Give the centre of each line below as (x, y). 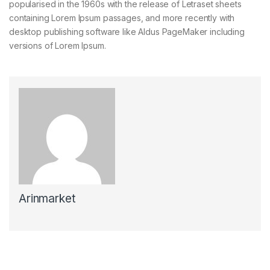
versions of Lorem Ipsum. (58, 45)
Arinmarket (47, 198)
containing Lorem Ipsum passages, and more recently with (122, 17)
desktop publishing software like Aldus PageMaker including (127, 31)
